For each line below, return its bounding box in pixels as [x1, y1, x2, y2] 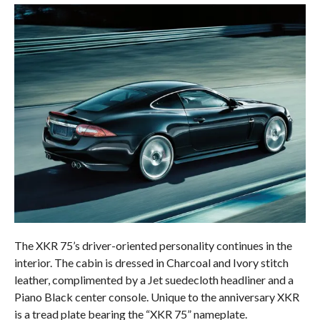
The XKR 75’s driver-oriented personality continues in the [14, 239, 292, 253]
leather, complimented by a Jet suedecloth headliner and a [14, 273, 294, 287]
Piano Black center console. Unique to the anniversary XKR [14, 290, 299, 304]
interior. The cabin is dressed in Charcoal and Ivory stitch [14, 256, 289, 270]
